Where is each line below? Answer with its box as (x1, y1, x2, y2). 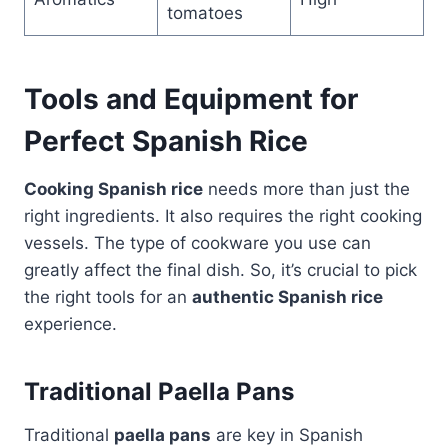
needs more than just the (203, 178, 410, 199)
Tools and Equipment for (24, 81, 358, 116)
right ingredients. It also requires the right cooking (24, 205, 422, 226)
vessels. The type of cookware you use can (24, 232, 371, 253)
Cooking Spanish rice (24, 178, 203, 199)
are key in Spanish (211, 424, 363, 445)
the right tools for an (24, 286, 192, 307)
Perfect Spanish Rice (24, 123, 308, 158)
